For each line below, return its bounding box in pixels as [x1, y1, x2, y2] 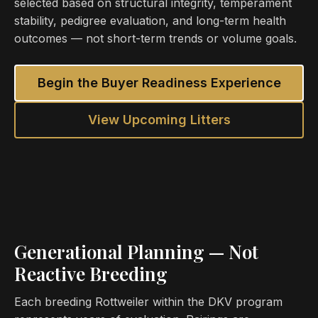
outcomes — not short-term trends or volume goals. [14, 31, 297, 45]
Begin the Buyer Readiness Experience [37, 75, 281, 90]
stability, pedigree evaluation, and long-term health [14, 13, 286, 28]
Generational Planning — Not [14, 239, 258, 264]
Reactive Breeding [14, 261, 168, 286]
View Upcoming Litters [87, 112, 231, 127]
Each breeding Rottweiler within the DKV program [14, 295, 283, 309]
